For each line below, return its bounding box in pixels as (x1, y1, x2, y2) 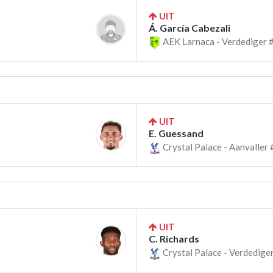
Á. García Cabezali (149, 21, 230, 34)
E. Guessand (149, 127, 204, 140)
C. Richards (149, 233, 199, 245)
